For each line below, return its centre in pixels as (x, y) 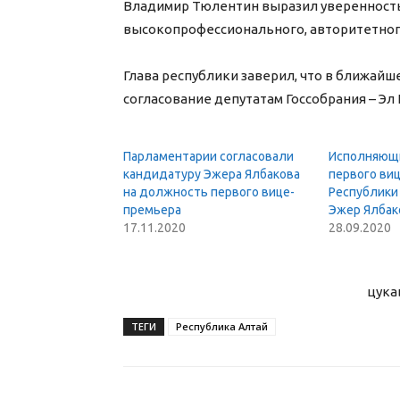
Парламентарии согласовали (208, 157)
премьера (152, 210)
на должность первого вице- (209, 192)
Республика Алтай (222, 327)
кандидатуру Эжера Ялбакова (212, 175)
